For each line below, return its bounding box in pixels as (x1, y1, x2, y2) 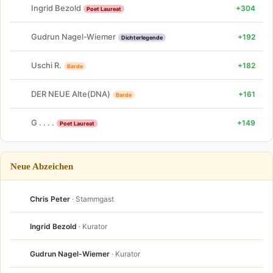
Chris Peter (30, 194, 70, 204)
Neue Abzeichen (10, 161, 73, 171)
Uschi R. (31, 60, 62, 70)
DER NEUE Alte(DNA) (31, 88, 110, 99)
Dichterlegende (121, 34, 163, 41)
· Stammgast (72, 194, 114, 204)
